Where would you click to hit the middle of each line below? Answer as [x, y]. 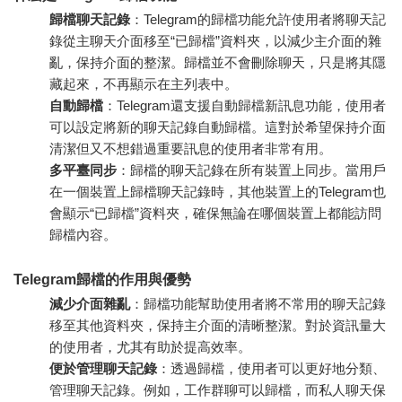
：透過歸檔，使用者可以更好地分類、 [271, 368]
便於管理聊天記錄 [103, 368]
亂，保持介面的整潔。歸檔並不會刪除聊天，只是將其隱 [218, 62]
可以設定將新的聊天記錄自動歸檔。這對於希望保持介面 [218, 127]
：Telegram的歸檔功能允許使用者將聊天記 [258, 19]
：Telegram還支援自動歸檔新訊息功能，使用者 [245, 105]
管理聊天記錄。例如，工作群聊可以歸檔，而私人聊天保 [218, 389]
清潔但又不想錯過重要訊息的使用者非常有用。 [191, 148]
